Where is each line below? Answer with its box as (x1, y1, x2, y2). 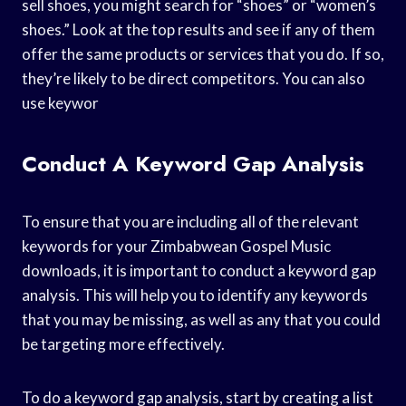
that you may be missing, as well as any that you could (22, 309, 381, 329)
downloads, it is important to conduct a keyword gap (22, 260, 376, 280)
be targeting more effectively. (22, 333, 225, 353)
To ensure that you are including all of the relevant (22, 211, 359, 231)
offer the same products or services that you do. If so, (22, 43, 384, 63)
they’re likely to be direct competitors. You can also (22, 68, 365, 88)
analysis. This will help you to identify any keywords (22, 285, 368, 304)
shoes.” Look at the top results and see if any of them (22, 19, 375, 39)
